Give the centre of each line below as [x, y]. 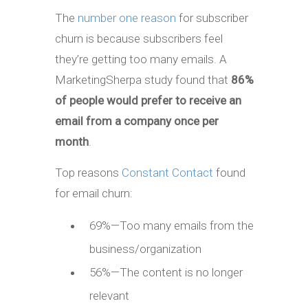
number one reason [127, 18]
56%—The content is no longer [166, 272]
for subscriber [212, 18]
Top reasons [88, 172]
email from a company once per [137, 121]
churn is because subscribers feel [139, 38]
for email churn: [94, 193]
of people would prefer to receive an [148, 100]
